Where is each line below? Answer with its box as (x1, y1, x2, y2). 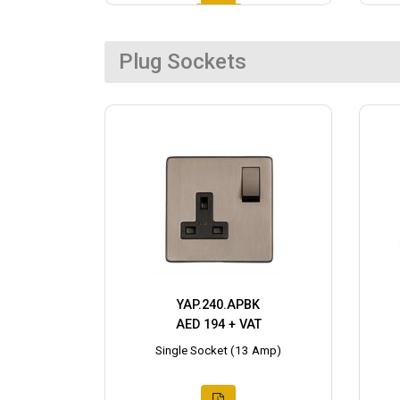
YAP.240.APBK (177, 297, 260, 313)
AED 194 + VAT (175, 317, 262, 333)
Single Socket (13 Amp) (155, 344, 281, 358)
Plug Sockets (119, 49, 246, 75)
